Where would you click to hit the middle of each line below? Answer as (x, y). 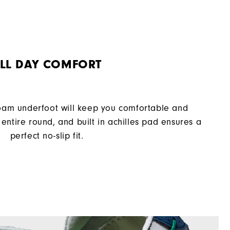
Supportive (199, 53)
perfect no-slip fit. (47, 136)
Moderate (200, 74)
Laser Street (196, 11)
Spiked (206, 32)
